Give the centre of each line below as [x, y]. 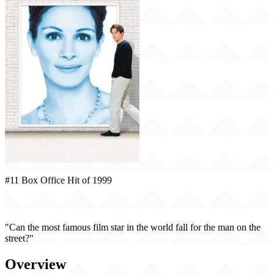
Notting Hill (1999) [52, 204]
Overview [35, 265]
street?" [19, 239]
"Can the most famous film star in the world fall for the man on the [133, 228]
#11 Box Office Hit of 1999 [58, 180]
